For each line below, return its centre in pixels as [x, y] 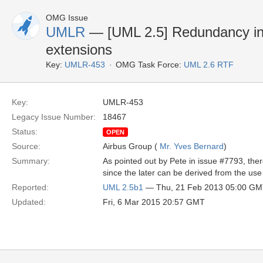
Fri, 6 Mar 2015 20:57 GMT [154, 202]
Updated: [29, 202]
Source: [26, 146]
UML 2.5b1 [123, 187]
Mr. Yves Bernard [192, 146]
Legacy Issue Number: [54, 117]
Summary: [31, 161]
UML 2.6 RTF [209, 65]
